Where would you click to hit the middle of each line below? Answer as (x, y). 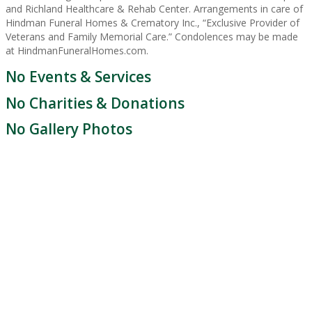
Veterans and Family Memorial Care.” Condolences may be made (152, 36)
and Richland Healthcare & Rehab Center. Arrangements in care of (154, 8)
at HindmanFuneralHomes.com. (77, 50)
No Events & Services (78, 77)
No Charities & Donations (95, 103)
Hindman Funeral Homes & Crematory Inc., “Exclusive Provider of (153, 22)
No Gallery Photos (69, 129)
